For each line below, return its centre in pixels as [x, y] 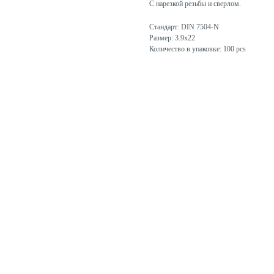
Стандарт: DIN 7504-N [184, 27]
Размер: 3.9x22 [172, 38]
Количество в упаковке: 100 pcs [198, 49]
